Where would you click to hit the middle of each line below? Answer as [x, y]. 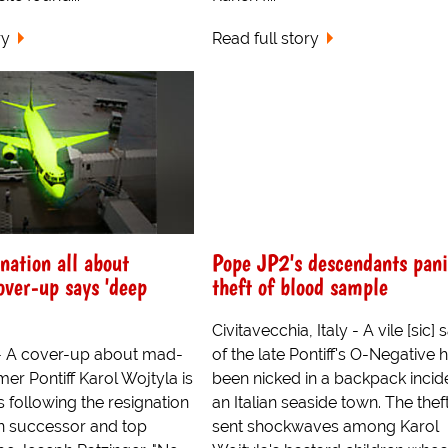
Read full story [265, 38]
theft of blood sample [299, 287]
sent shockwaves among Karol [325, 427]
